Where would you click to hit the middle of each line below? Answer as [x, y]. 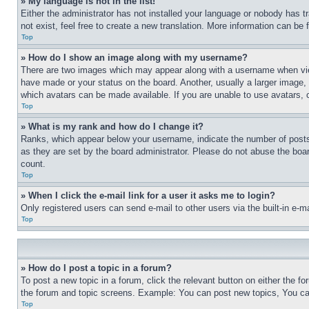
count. [33, 164]
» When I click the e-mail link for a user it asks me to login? [148, 196]
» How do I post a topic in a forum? [96, 268]
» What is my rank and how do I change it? [112, 127]
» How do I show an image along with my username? [134, 58]
